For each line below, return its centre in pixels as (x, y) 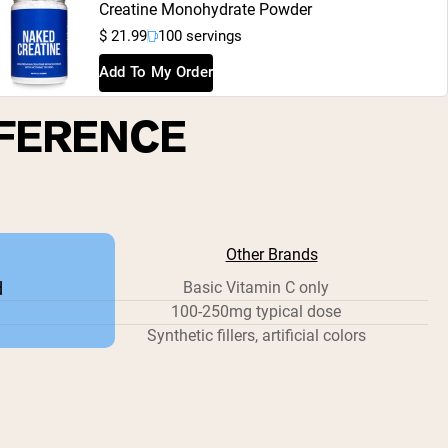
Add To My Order (156, 72)
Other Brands (271, 254)
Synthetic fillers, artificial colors (256, 335)
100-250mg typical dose (256, 311)
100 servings (199, 35)
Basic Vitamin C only (256, 287)
